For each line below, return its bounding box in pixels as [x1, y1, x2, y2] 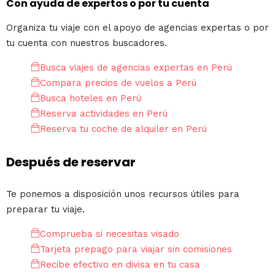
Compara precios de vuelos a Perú [40, 77, 196, 88]
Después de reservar [6, 153, 136, 171]
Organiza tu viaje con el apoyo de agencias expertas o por [6, 21, 269, 33]
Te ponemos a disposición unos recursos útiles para [6, 188, 239, 200]
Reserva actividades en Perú [40, 107, 168, 119]
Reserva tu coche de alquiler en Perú [40, 123, 207, 134]
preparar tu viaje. [6, 204, 85, 215]
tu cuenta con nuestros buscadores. [6, 37, 167, 48]
